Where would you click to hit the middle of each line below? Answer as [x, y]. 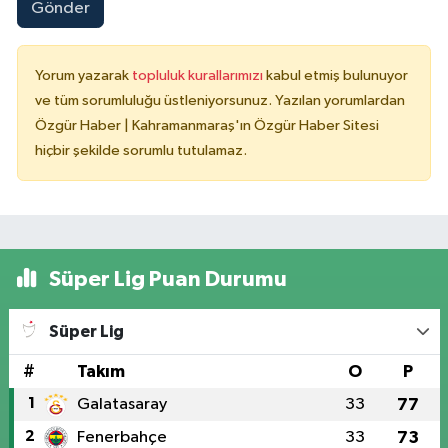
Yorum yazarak [83, 76]
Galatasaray [121, 405]
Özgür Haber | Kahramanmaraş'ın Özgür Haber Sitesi [207, 126]
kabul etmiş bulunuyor [337, 76]
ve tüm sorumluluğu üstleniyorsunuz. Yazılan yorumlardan [220, 101]
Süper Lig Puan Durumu [165, 279]
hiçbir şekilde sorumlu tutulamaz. [141, 151]
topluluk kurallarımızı [199, 76]
